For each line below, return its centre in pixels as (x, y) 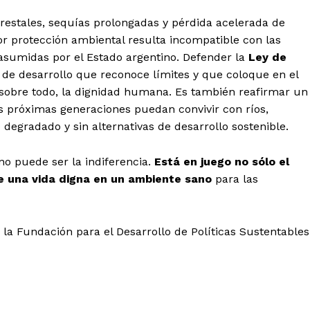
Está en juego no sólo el (222, 162)
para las (237, 179)
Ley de (267, 57)
